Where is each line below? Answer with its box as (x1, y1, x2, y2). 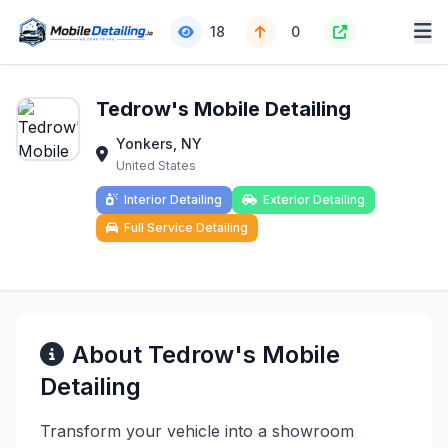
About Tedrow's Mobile (72, 340, 340, 369)
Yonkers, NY (116, 135, 202, 152)
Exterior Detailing (263, 192, 365, 207)
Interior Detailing (124, 192, 222, 207)
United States (116, 158, 196, 173)
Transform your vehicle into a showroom (40, 421, 354, 441)
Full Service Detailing (124, 220, 248, 235)
